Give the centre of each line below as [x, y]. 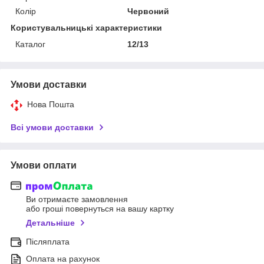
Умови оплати [44, 165]
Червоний [148, 11]
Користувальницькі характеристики [86, 27]
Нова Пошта [51, 104]
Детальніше [50, 223]
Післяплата [48, 242]
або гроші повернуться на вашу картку [100, 209]
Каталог [30, 44]
